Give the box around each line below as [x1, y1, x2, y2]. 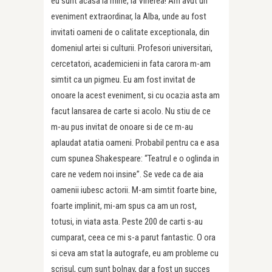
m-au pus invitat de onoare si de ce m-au [51, 121, 193, 133]
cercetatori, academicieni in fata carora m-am [51, 58, 211, 70]
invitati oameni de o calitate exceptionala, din [51, 27, 209, 38]
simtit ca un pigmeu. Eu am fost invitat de [51, 74, 195, 86]
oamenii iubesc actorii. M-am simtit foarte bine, [51, 185, 217, 196]
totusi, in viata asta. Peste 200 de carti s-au [51, 216, 203, 228]
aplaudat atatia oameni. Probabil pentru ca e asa [51, 137, 219, 149]
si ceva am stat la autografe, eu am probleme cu [51, 248, 219, 259]
